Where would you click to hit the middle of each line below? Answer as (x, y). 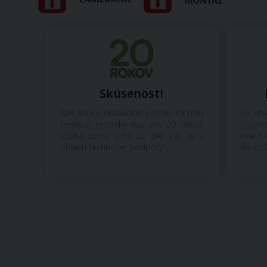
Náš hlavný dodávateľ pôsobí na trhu (131, 113)
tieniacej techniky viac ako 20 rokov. (131, 125)
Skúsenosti (132, 94)
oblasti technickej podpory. (112, 147)
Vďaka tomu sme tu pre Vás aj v (131, 136)
